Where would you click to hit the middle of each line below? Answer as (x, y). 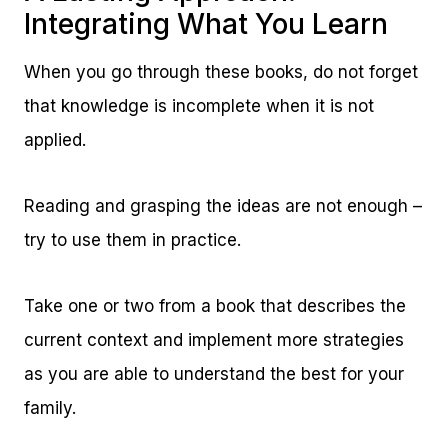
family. (50, 408)
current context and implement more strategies (214, 340)
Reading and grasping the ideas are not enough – (223, 206)
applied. (55, 140)
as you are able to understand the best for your (214, 374)
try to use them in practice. (132, 240)
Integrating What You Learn (206, 24)
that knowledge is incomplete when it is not (199, 106)
